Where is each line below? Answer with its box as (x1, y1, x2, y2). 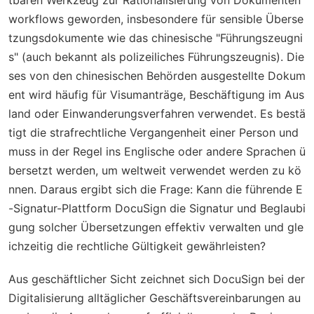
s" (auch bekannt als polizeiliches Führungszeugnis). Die (8, 50, 304, 64)
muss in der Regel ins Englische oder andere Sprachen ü (8, 144, 306, 158)
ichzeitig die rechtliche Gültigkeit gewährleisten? (8, 239, 266, 253)
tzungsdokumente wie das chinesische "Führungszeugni (8, 31, 303, 45)
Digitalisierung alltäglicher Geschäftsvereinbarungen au (8, 291, 301, 305)
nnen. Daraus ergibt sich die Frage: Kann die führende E (8, 182, 303, 196)
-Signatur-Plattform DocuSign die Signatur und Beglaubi (8, 201, 306, 215)
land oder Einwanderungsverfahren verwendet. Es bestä (8, 107, 306, 121)
